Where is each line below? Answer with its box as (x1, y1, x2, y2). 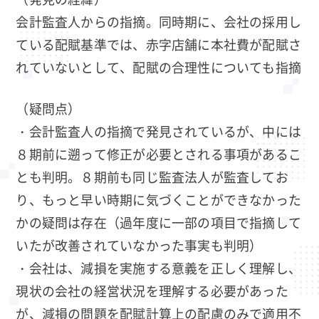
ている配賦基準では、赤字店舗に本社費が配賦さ (16, 34, 302, 53)
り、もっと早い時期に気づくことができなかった (16, 190, 302, 209)
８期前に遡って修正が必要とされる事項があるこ (16, 145, 302, 164)
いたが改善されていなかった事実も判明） (16, 236, 263, 255)
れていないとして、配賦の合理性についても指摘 (16, 57, 302, 76)
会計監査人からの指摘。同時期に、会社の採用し (16, 11, 302, 31)
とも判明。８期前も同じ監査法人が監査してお (16, 167, 288, 187)
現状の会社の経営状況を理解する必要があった (16, 281, 288, 300)
